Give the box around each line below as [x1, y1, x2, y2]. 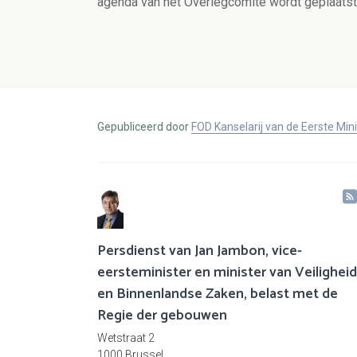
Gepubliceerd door [97, 120, 191, 134]
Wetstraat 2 [97, 331, 155, 345]
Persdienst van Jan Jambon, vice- [97, 239, 302, 264]
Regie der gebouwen [97, 304, 227, 328]
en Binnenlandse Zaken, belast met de [97, 282, 338, 307]
